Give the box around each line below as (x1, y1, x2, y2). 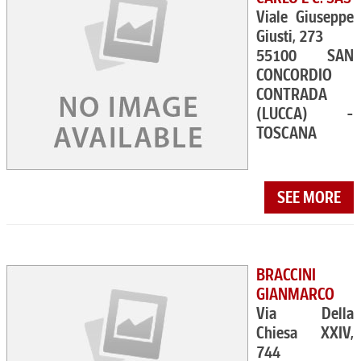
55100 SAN (256, 46, 355, 65)
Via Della (256, 304, 355, 323)
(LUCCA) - (256, 104, 355, 123)
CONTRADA (256, 85, 327, 104)
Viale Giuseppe (256, 7, 355, 27)
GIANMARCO (256, 284, 334, 304)
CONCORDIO (256, 65, 332, 85)
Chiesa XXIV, (256, 323, 355, 342)
